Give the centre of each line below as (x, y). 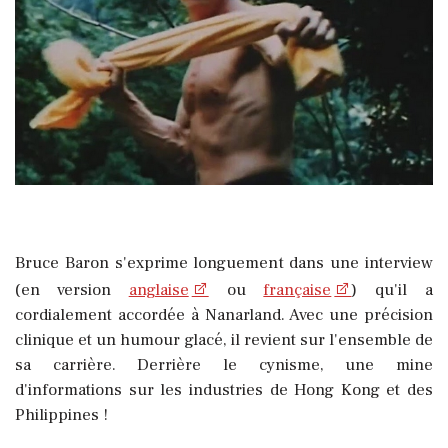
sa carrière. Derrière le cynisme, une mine (224, 365)
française (297, 290)
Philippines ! (61, 415)
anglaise (158, 290)
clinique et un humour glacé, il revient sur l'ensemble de (224, 340)
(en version (72, 290)
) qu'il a (392, 290)
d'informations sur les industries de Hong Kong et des (224, 390)
